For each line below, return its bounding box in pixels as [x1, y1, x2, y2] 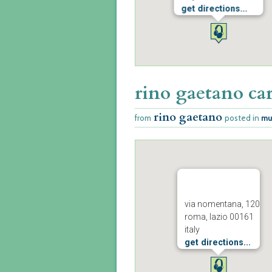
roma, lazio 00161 [184, 211, 254, 222]
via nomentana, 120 [184, 199, 260, 209]
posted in [225, 113, 261, 123]
